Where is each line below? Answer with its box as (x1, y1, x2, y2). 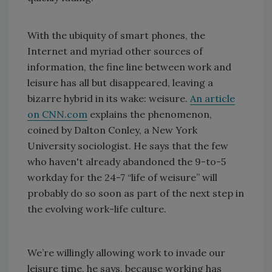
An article (190, 92, 235, 105)
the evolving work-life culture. (27, 203, 166, 216)
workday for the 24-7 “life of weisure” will (27, 171, 217, 184)
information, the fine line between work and (27, 61, 231, 73)
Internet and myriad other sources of (27, 45, 203, 58)
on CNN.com (27, 108, 87, 121)
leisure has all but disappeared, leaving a (27, 76, 213, 89)
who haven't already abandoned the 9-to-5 (27, 155, 226, 168)
